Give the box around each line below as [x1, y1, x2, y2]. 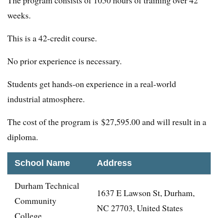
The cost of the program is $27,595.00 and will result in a [7, 116, 206, 128]
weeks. [7, 9, 31, 21]
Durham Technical [15, 180, 79, 192]
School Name [15, 158, 70, 168]
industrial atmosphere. [7, 93, 85, 105]
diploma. [7, 131, 38, 143]
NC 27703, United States [97, 202, 183, 214]
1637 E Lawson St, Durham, [97, 187, 195, 199]
